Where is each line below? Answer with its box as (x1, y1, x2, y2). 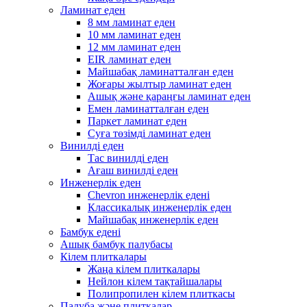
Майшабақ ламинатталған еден (88, 66, 234, 77)
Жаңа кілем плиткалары (88, 263, 200, 275)
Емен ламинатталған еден (88, 103, 209, 114)
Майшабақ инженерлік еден (88, 214, 219, 225)
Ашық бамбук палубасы (60, 238, 173, 250)
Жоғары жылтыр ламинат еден (88, 78, 232, 90)
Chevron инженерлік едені (88, 189, 210, 201)
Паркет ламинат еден (88, 115, 187, 127)
